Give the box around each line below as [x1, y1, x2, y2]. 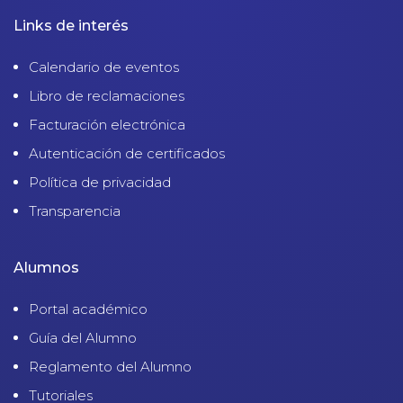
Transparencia [29, 201, 121, 219]
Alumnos [13, 258, 79, 276]
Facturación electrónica [29, 115, 185, 133]
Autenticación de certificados [29, 144, 225, 162]
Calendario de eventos [29, 58, 179, 76]
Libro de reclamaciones [29, 86, 184, 104]
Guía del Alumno [29, 328, 137, 346]
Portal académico [29, 300, 148, 318]
